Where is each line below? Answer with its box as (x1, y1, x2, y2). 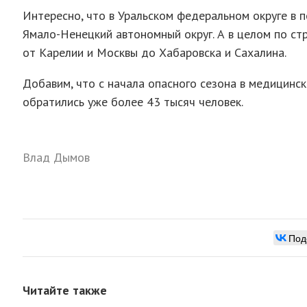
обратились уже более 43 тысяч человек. (23, 93, 243, 110)
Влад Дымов (23, 149, 90, 165)
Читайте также (23, 282, 107, 298)
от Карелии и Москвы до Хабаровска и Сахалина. (23, 44, 286, 60)
